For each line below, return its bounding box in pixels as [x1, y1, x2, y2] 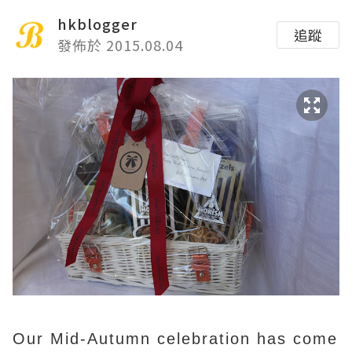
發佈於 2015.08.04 [57, 35, 183, 55]
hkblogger [57, 13, 137, 34]
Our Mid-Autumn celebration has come [13, 329, 338, 347]
